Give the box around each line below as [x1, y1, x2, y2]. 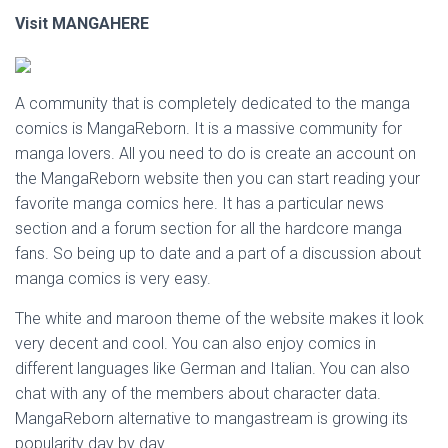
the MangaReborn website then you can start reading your [15, 169, 420, 188]
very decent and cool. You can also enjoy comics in [15, 334, 376, 353]
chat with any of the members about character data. [15, 384, 381, 403]
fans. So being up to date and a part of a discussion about [15, 244, 421, 263]
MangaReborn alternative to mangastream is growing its [15, 409, 408, 428]
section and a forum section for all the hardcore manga [15, 219, 402, 238]
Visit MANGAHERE [15, 14, 149, 33]
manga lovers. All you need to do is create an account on [15, 144, 416, 163]
